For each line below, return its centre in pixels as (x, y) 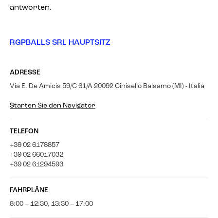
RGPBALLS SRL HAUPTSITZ (60, 43)
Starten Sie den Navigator (53, 106)
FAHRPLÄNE (29, 191)
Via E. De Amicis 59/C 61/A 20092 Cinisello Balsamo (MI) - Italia (107, 87)
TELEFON (24, 132)
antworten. (31, 8)
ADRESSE (25, 73)
